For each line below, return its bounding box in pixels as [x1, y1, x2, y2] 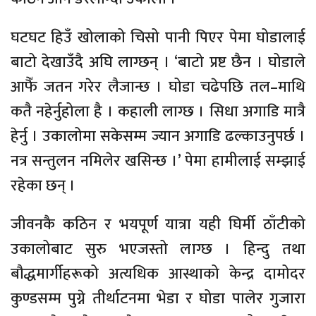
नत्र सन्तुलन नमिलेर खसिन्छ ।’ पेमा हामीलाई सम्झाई [11, 147, 305, 174]
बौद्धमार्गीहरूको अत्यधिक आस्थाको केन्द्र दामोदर [11, 260, 305, 287]
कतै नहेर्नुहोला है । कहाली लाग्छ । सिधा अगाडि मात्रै [11, 98, 305, 125]
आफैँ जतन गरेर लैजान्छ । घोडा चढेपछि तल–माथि [11, 73, 305, 100]
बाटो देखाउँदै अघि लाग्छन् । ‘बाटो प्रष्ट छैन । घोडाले [11, 49, 305, 75]
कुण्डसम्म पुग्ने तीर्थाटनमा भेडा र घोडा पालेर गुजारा [11, 285, 305, 312]
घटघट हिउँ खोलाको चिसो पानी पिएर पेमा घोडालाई [11, 24, 305, 51]
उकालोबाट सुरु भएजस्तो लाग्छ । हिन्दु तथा [11, 236, 305, 262]
